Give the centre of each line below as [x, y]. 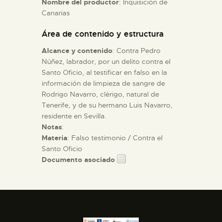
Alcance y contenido [77, 50]
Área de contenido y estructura [103, 34]
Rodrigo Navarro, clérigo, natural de [100, 94]
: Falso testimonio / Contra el [115, 138]
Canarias [56, 13]
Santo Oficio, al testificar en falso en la [104, 72]
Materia [55, 138]
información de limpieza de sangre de [103, 83]
